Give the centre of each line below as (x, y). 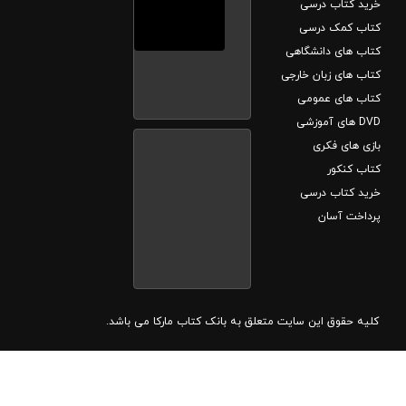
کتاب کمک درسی (339, 29)
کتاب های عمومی (338, 99)
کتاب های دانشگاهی (333, 52)
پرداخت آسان (349, 217)
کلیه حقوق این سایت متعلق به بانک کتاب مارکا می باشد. (242, 322)
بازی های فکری (346, 146)
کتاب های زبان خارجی (330, 76)
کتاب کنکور (353, 170)
